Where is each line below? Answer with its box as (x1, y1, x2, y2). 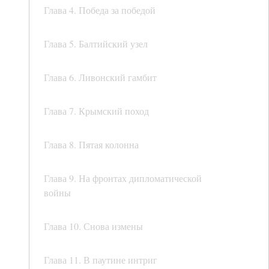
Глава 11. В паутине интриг (44, 253, 157, 267)
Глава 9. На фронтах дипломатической (44, 172, 202, 185)
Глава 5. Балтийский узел (44, 37, 148, 50)
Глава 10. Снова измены (44, 220, 143, 233)
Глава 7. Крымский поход (44, 104, 149, 118)
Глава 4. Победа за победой (44, 4, 156, 17)
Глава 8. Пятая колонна (44, 138, 139, 151)
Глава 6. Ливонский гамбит (44, 71, 157, 84)
